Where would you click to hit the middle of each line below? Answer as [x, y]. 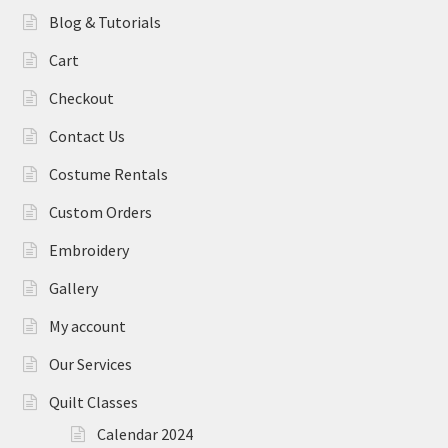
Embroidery [88, 250]
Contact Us [86, 136]
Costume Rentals [108, 174]
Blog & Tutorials [104, 22]
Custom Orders [100, 212]
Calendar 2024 [145, 434]
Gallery [73, 288]
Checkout [81, 98]
